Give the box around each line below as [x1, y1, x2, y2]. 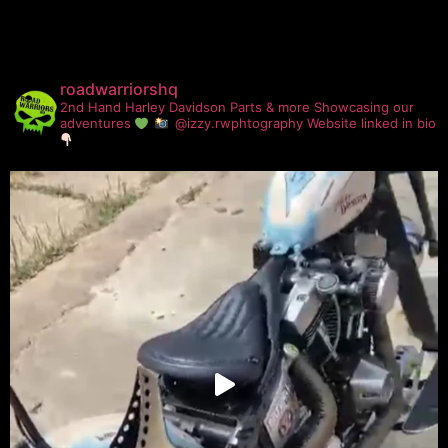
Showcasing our [310, 99, 414, 116]
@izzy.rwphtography [171, 115, 307, 132]
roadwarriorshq [60, 79, 178, 100]
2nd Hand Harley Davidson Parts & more [60, 99, 310, 116]
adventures [60, 115, 135, 132]
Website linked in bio [307, 115, 436, 132]
